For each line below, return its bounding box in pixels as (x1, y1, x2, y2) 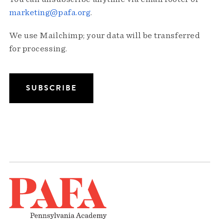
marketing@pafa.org (9, 8, 91, 18)
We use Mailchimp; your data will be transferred (9, 31, 200, 41)
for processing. (9, 44, 67, 54)
